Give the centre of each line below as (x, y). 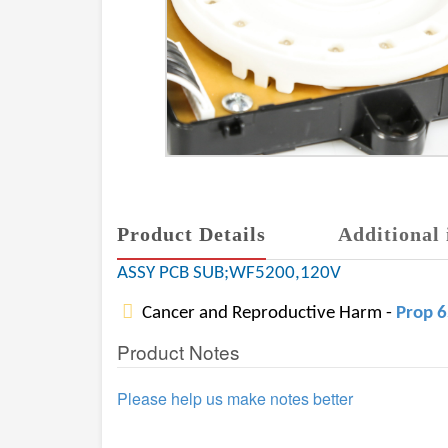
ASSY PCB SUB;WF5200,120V (229, 273)
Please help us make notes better (235, 398)
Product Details (191, 234)
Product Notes (178, 351)
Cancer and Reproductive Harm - (267, 313)
